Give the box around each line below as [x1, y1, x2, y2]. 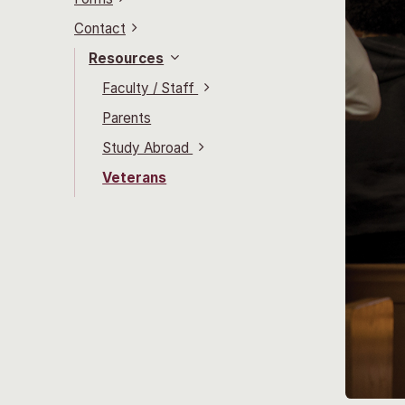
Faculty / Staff [102, 80, 199, 97]
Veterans [102, 169, 167, 186]
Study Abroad [102, 139, 193, 156]
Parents [102, 109, 152, 127]
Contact [74, 20, 126, 37]
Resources [89, 50, 165, 67]
